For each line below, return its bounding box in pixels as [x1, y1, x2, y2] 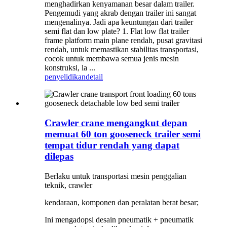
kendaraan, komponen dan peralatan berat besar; [45, 198, 199, 207]
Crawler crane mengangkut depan [45, 118, 187, 129]
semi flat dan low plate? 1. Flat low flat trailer [45, 27, 189, 36]
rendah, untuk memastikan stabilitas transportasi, [45, 45, 199, 54]
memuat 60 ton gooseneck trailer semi [45, 129, 201, 140]
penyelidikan [45, 72, 86, 82]
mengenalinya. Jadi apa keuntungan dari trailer [45, 18, 193, 27]
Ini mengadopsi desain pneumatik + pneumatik [45, 215, 194, 224]
